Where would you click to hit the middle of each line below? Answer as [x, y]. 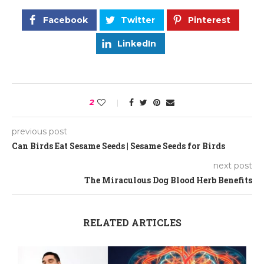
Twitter [138, 20]
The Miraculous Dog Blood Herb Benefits [168, 180]
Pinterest [209, 20]
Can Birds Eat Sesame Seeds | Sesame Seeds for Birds [118, 146]
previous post [39, 131]
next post [233, 166]
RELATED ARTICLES [132, 222]
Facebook [65, 20]
